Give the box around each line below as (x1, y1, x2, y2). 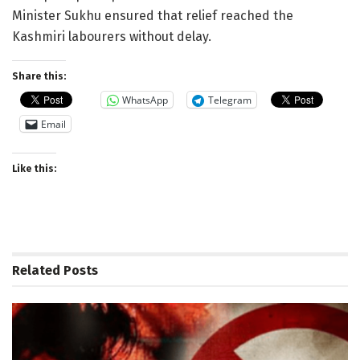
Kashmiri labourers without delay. (12, 29, 211, 45)
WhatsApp (122, 92, 168, 107)
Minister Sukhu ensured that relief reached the (12, 8, 293, 24)
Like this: (12, 163, 56, 175)
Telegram (208, 92, 252, 107)
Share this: (12, 71, 66, 83)
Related (12, 263, 60, 279)
